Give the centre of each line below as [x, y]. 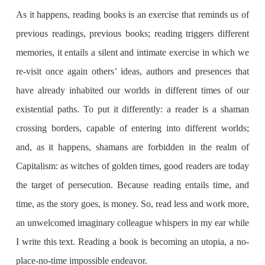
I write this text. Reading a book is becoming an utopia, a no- [132, 242]
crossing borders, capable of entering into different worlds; [132, 128]
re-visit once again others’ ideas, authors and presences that [132, 71]
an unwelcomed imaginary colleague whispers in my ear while [132, 223]
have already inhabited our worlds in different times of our [132, 90]
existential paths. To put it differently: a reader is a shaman [132, 109]
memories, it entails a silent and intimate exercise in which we [132, 52]
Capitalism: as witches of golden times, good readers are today [132, 166]
